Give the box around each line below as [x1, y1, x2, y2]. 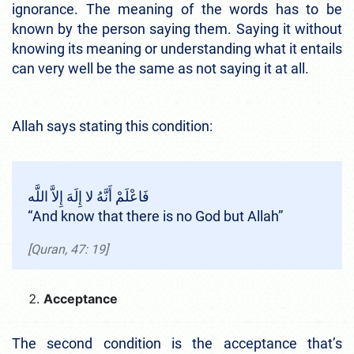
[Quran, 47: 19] [28, 241, 108, 257]
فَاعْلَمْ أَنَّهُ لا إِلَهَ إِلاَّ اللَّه [28, 187, 149, 205]
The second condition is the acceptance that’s [12, 334, 342, 352]
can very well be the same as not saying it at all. [12, 59, 312, 77]
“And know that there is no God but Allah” [28, 207, 283, 224]
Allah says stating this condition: [12, 117, 219, 134]
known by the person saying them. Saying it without [12, 20, 342, 37]
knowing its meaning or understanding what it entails [12, 40, 342, 57]
